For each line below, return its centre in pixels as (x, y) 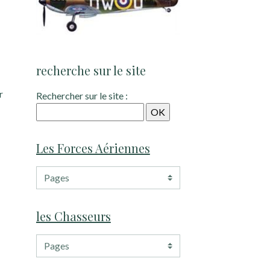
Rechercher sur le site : (82, 96)
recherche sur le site (91, 71)
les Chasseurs (73, 216)
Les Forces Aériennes (93, 148)
